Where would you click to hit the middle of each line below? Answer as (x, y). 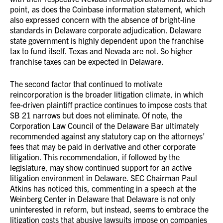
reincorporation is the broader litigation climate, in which (107, 94)
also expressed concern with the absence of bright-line (103, 19)
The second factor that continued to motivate (86, 84)
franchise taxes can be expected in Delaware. (87, 61)
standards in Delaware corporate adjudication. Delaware (106, 30)
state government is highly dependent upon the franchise (107, 40)
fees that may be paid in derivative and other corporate (103, 146)
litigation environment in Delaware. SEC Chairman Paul (104, 178)
